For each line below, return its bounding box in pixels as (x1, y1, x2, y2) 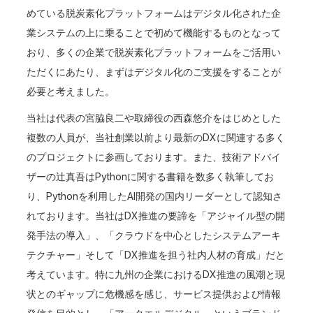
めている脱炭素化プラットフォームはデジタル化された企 (27, 7, 282, 19)
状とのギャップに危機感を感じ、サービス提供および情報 (27, 288, 282, 300)
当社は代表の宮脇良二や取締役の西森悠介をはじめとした (27, 112, 282, 124)
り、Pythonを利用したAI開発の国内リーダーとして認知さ (27, 190, 283, 202)
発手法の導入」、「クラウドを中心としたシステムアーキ (27, 229, 282, 241)
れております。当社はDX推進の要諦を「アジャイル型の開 (27, 210, 286, 221)
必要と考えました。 (27, 85, 115, 97)
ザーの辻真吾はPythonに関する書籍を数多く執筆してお (27, 170, 275, 182)
